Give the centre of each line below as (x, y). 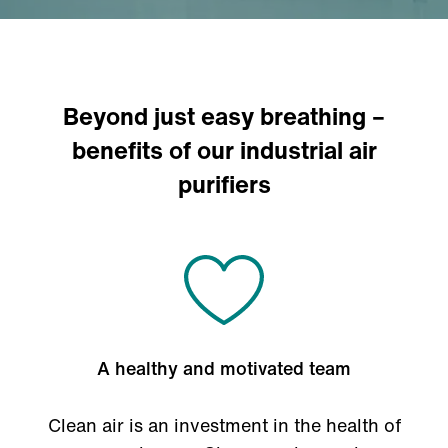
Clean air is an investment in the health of (224, 425)
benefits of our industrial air (224, 150)
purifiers (224, 184)
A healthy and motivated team (224, 368)
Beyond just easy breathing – (224, 116)
